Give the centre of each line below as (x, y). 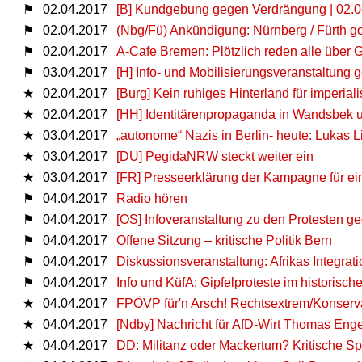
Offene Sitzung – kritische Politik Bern (224, 240)
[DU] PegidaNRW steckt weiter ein (215, 156)
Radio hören (152, 198)
